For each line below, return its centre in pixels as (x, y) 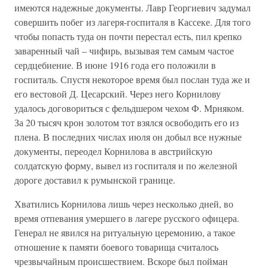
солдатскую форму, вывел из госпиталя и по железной (126, 166)
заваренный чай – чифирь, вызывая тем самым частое (124, 51)
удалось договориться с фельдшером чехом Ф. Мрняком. (129, 108)
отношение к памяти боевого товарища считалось (116, 247)
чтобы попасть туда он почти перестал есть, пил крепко (128, 36)
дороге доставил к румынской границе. (95, 180)
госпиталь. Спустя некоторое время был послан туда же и (132, 80)
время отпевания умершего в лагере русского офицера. (127, 218)
